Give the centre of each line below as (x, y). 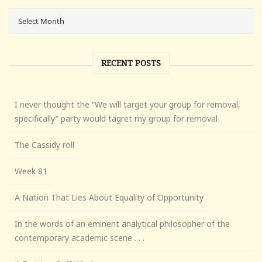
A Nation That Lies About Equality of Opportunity (109, 197)
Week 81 (31, 171)
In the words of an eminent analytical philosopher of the (122, 223)
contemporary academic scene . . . (80, 237)
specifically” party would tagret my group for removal (116, 118)
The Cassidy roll (44, 144)
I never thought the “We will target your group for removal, (127, 104)
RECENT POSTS (131, 63)
